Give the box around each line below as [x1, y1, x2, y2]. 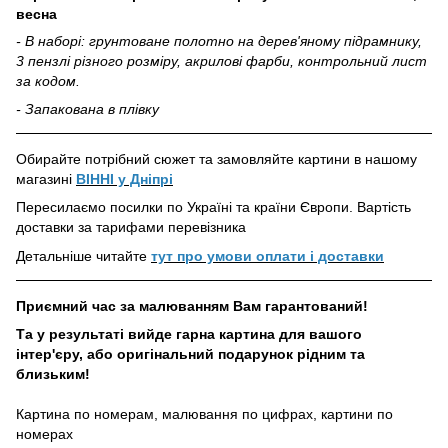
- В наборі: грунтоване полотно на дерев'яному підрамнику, [16, 32, 422, 49]
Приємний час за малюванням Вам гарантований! [16, 297, 368, 314]
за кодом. [16, 72, 80, 89]
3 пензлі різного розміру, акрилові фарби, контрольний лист [16, 52, 427, 69]
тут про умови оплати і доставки [151, 247, 384, 264]
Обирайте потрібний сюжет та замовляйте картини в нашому [16, 150, 417, 167]
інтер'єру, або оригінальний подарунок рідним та [16, 346, 365, 363]
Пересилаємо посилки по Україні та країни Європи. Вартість [16, 199, 411, 216]
